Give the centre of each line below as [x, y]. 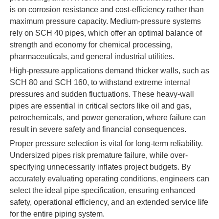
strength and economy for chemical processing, [91, 45]
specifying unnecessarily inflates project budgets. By [100, 167]
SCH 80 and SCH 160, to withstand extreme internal [100, 82]
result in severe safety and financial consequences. [98, 129]
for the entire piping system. [57, 214]
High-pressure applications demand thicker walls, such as [109, 71]
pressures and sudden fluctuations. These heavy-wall [102, 94]
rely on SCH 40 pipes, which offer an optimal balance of [106, 33]
